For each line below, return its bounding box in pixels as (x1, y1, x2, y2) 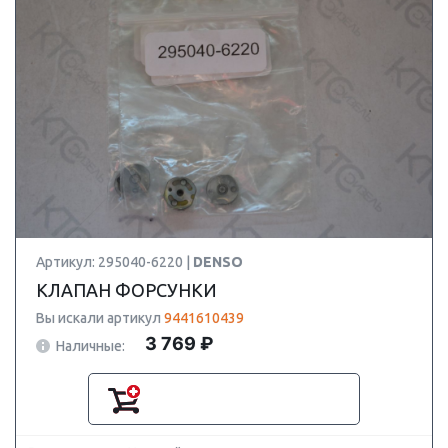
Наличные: (56, 337, 125, 354)
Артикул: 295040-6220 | (36, 254, 193, 270)
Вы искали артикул (36, 310, 164, 326)
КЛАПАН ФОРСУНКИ (36, 280, 217, 300)
